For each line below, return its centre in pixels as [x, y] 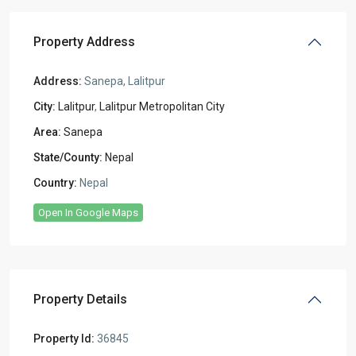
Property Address [84, 41]
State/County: [68, 157]
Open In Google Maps [88, 212]
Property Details [80, 299]
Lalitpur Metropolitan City [162, 106]
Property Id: [64, 338]
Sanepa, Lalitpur [124, 81]
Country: [55, 182]
